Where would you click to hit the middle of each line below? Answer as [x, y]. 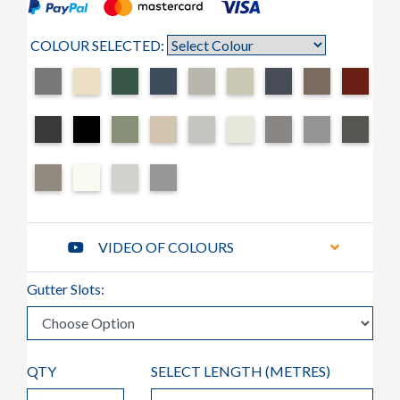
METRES [298, 371]
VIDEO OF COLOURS [166, 246]
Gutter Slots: [66, 288]
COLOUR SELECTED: [99, 45]
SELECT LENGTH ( [211, 371]
